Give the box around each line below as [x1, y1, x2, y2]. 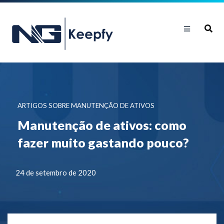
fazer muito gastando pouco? [17, 135, 189, 150]
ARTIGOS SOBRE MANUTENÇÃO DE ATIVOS [17, 101, 154, 109]
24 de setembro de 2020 [15, 168, 96, 177]
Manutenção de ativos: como [17, 117, 186, 132]
